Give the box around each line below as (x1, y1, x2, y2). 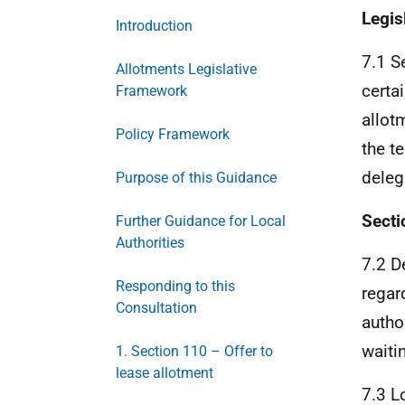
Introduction (116, 17, 193, 34)
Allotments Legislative (116, 61, 257, 78)
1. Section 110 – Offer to (116, 343, 273, 360)
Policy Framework (116, 126, 230, 143)
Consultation (116, 299, 197, 316)
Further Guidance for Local (116, 212, 286, 230)
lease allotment (116, 364, 213, 381)
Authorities (116, 234, 184, 251)
